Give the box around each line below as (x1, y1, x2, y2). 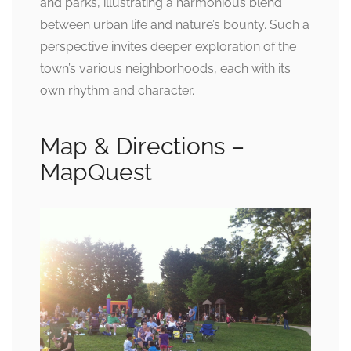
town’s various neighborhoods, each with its (40, 60, 291, 76)
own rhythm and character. (40, 82, 194, 98)
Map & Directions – (40, 132, 244, 160)
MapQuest (40, 157, 152, 186)
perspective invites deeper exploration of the (40, 38, 296, 54)
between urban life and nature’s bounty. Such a (40, 16, 309, 32)
